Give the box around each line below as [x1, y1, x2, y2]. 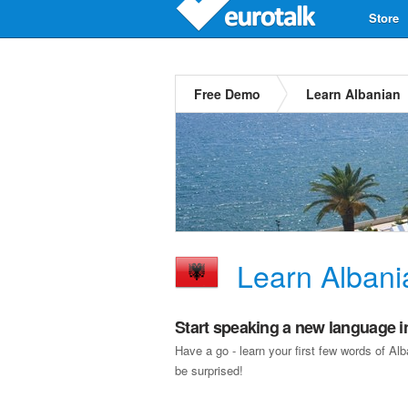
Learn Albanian [306, 85, 401, 103]
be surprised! [175, 362, 243, 379]
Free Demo [194, 85, 260, 103]
